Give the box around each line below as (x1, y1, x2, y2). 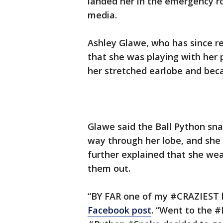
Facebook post (88, 204, 151, 217)
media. (88, 9, 117, 21)
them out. (88, 162, 130, 175)
